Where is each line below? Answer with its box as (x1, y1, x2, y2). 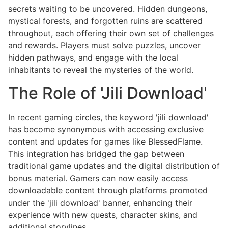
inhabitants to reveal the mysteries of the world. (8, 65, 193, 75)
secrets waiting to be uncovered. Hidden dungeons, (8, 4, 207, 14)
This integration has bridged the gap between (8, 148, 184, 159)
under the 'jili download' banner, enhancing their (8, 197, 192, 208)
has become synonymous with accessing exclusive (8, 124, 204, 134)
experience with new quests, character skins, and (8, 209, 197, 220)
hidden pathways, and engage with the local (8, 52, 178, 63)
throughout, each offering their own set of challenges (8, 28, 214, 39)
